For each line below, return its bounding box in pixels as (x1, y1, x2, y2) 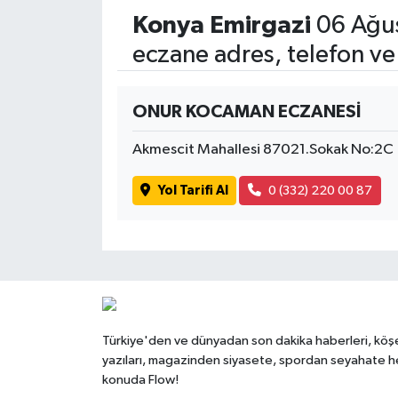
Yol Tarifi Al (157, 183, 228, 197)
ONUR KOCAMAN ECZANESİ (131, 103, 361, 122)
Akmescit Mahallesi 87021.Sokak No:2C (131, 142, 394, 158)
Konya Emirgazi (131, 13, 311, 39)
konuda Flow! (101, 372, 179, 386)
